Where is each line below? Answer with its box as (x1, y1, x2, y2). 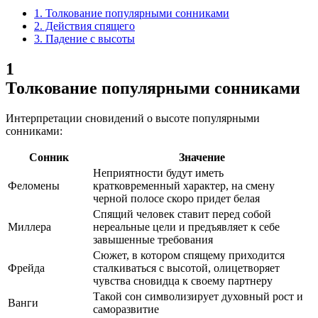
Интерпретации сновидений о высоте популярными (6, 111, 260, 124)
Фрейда (8, 261, 45, 274)
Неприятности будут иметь (93, 166, 224, 179)
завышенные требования (93, 233, 213, 246)
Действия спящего (43, 19, 135, 32)
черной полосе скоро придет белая (93, 192, 260, 204)
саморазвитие (93, 302, 159, 315)
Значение (178, 150, 225, 163)
